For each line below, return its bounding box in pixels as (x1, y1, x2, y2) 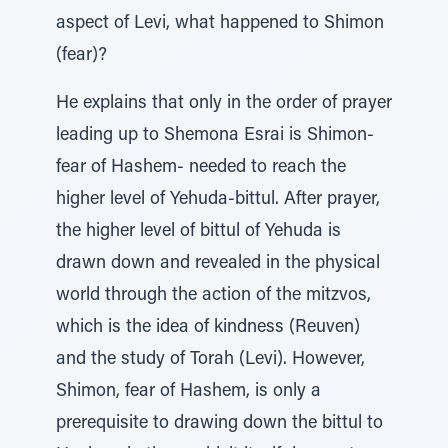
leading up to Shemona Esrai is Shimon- (56, 127, 374, 145)
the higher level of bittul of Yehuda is (56, 223, 341, 241)
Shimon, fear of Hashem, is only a (56, 383, 321, 401)
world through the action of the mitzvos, (56, 287, 371, 305)
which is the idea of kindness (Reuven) (56, 319, 360, 337)
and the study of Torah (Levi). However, (56, 351, 365, 369)
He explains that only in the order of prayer (56, 95, 392, 113)
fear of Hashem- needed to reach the (56, 159, 346, 177)
